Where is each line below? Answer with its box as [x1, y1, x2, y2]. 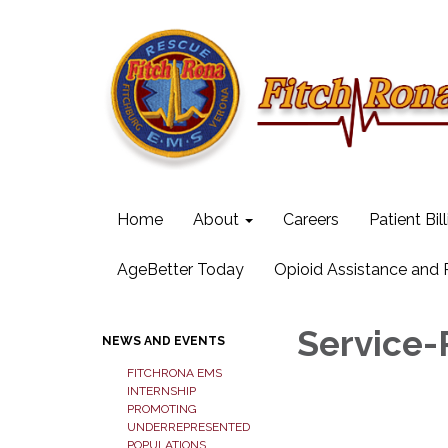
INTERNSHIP [127, 384, 196, 398]
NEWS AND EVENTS [102, 334, 225, 348]
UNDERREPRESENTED [127, 420, 250, 434]
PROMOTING [127, 402, 197, 416]
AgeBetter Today [117, 260, 244, 279]
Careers [283, 210, 339, 229]
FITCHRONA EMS [127, 366, 222, 380]
